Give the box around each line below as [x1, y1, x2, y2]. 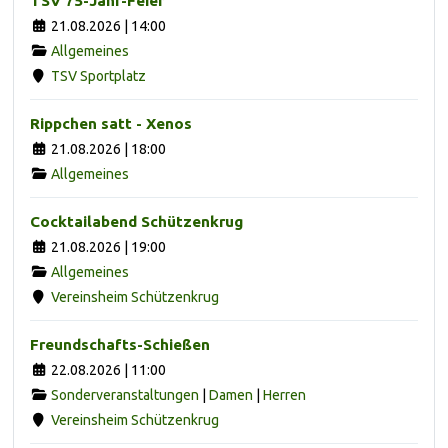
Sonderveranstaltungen [50, 386, 199, 403]
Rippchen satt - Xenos [30, 114, 192, 132]
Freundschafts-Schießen [30, 335, 210, 353]
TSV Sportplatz [50, 67, 146, 84]
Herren [262, 386, 306, 403]
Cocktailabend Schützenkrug [30, 212, 243, 230]
